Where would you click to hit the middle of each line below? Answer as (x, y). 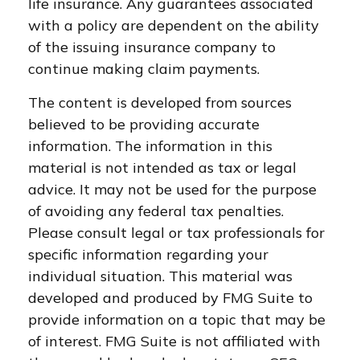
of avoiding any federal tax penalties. (156, 211)
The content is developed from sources (160, 102)
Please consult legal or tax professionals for (176, 233)
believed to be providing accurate (144, 124)
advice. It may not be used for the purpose (172, 189)
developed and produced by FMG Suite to (170, 298)
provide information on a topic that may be (177, 319)
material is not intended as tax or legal (162, 168)
